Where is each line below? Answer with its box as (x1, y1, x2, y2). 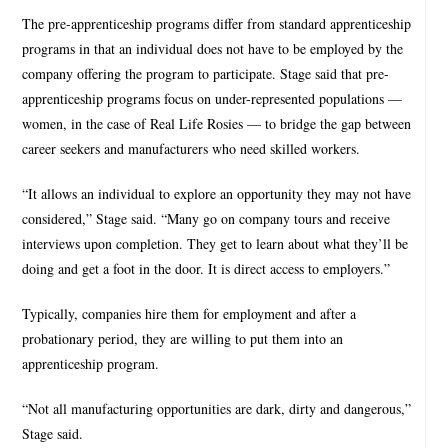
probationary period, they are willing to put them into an (22, 328, 344, 348)
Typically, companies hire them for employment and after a (22, 303, 357, 323)
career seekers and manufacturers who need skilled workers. (22, 138, 361, 158)
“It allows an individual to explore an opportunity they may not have (22, 183, 412, 203)
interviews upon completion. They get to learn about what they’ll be (22, 233, 409, 253)
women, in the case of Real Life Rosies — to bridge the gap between (22, 113, 412, 133)
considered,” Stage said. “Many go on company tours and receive (22, 208, 391, 228)
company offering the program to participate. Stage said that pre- (22, 63, 390, 83)
